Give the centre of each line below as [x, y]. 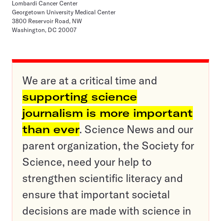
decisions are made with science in [107, 211]
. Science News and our [136, 129]
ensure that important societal [96, 194]
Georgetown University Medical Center [64, 12]
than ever [51, 129]
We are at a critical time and [90, 80]
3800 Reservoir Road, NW [47, 21]
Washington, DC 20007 [44, 30]
